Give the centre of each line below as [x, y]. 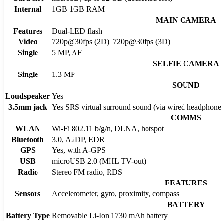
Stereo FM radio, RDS [87, 172]
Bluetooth [28, 139]
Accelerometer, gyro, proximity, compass [115, 193]
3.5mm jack [28, 107]
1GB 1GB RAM [78, 9]
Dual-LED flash [77, 31]
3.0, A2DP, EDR [78, 139]
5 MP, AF [67, 52]
